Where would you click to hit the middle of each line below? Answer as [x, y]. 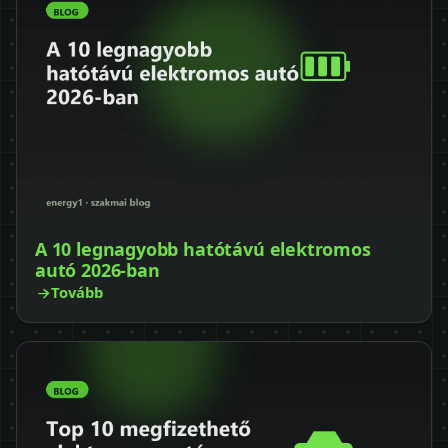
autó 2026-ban [97, 270]
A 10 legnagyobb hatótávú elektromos [203, 249]
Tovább [77, 292]
